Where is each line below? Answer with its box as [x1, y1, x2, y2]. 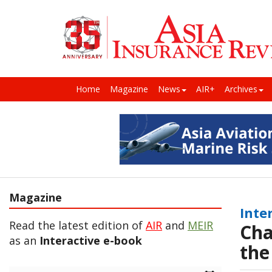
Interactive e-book [39, 233, 142, 248]
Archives [225, 83, 257, 95]
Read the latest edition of [9, 218, 146, 233]
